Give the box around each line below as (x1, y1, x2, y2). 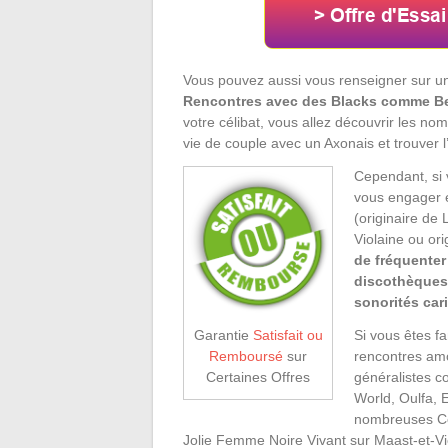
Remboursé (209, 347, 283, 364)
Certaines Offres (206, 368, 310, 385)
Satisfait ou (252, 326, 323, 343)
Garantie (193, 326, 253, 343)
